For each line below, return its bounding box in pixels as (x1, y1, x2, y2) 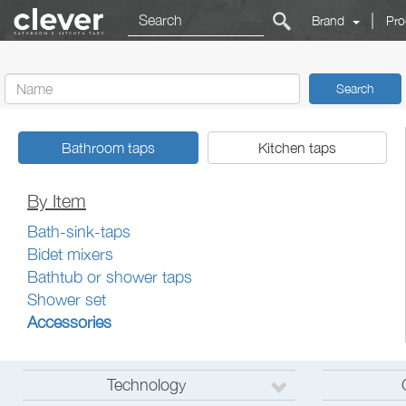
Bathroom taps (61, 140, 155, 156)
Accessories (27, 313, 111, 332)
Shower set (27, 290, 106, 309)
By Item (27, 190, 86, 211)
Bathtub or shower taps (27, 267, 192, 286)
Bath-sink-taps (27, 222, 130, 241)
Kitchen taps (257, 140, 336, 156)
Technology (107, 375, 186, 394)
